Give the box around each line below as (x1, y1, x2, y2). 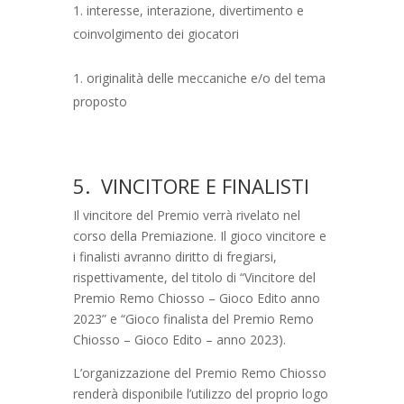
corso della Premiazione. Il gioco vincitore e (72, 226, 326, 244)
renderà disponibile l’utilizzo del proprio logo (72, 384, 328, 402)
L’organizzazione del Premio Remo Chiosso (72, 363, 326, 381)
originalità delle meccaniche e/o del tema (86, 69, 326, 87)
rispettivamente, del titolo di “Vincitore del (72, 268, 316, 286)
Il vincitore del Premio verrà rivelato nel (72, 206, 300, 224)
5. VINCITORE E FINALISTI (72, 171, 309, 199)
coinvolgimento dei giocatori (72, 24, 239, 42)
